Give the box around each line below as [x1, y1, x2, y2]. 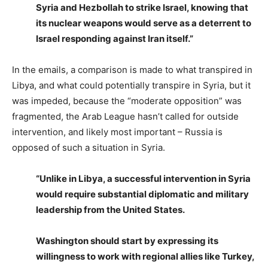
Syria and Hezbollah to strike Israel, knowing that [36, 2, 248, 13]
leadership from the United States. [36, 204, 185, 215]
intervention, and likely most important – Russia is [12, 126, 223, 138]
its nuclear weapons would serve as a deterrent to [36, 17, 251, 29]
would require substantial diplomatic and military [36, 188, 249, 200]
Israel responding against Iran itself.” [36, 33, 193, 44]
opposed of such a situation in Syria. [12, 142, 165, 153]
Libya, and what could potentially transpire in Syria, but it [12, 80, 251, 91]
